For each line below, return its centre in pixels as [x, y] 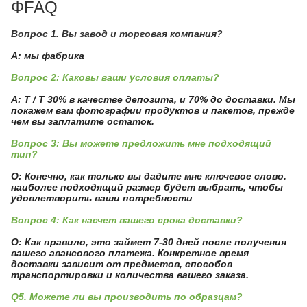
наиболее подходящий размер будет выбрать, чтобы [147, 187]
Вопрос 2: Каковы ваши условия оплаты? [115, 77]
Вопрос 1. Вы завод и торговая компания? [117, 34]
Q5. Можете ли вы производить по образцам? [127, 297]
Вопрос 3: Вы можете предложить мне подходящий [141, 143]
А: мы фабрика [48, 56]
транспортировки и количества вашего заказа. [130, 275]
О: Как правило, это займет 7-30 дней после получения [149, 242]
